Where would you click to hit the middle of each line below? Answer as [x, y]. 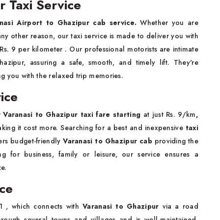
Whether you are [167, 23]
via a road [180, 206]
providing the [175, 141]
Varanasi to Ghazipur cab [108, 141]
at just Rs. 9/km [169, 114]
